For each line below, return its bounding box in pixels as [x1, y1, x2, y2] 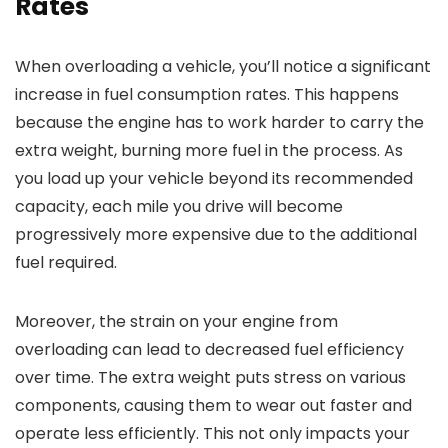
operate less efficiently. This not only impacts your [15, 422, 410, 446]
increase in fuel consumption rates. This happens [15, 83, 399, 107]
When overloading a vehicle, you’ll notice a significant [15, 55, 431, 79]
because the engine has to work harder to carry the [15, 111, 424, 135]
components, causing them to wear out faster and [15, 394, 412, 418]
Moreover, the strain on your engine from [15, 310, 338, 334]
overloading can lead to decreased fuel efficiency [15, 338, 404, 362]
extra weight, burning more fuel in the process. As [15, 139, 403, 163]
